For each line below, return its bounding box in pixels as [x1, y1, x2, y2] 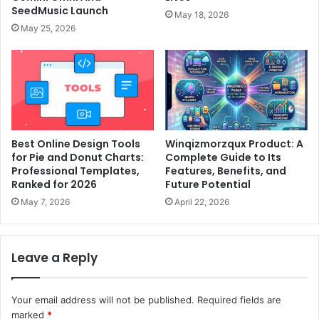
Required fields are [197, 294, 281, 306]
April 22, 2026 [174, 197, 229, 208]
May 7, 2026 [21, 197, 70, 208]
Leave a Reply [11, 249, 98, 267]
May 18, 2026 [174, 9, 229, 21]
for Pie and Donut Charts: [11, 150, 144, 165]
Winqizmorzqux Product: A [165, 137, 303, 152]
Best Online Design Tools [11, 137, 140, 152]
